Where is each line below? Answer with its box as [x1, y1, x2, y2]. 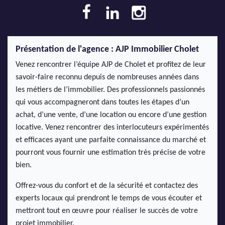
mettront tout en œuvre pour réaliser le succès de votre [16, 207, 198, 215]
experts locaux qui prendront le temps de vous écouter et [16, 194, 202, 203]
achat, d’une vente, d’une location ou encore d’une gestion [16, 111, 206, 120]
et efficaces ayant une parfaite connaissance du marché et [16, 136, 206, 145]
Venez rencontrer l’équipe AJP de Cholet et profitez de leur [16, 61, 206, 69]
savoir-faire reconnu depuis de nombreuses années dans [16, 73, 199, 82]
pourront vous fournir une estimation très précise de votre [16, 149, 205, 157]
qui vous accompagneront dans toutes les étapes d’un [16, 98, 189, 107]
